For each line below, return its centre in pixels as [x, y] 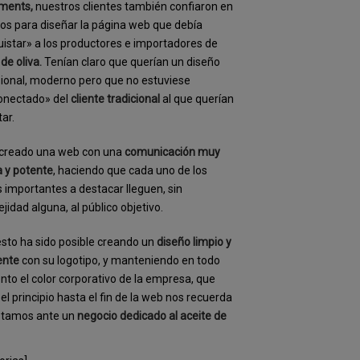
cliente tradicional [116, 99]
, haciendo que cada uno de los [131, 170]
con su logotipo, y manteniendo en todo [120, 260]
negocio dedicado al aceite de [152, 316]
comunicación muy [173, 152]
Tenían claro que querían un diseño [133, 62]
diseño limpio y [194, 242]
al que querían [197, 99]
